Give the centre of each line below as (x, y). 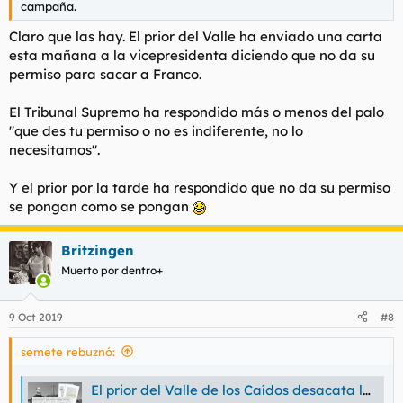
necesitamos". (54, 150)
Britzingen (98, 251)
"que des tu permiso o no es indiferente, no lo (156, 131)
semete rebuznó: (68, 351)
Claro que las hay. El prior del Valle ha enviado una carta (196, 37)
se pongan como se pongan (101, 207)
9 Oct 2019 (36, 317)
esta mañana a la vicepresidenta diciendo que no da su (192, 56)
